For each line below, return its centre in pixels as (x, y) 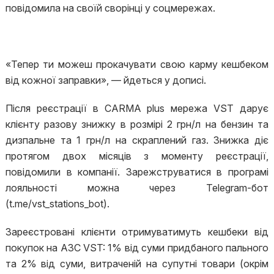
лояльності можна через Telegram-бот (137, 188)
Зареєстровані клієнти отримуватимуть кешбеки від (137, 232)
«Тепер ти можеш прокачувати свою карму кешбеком (137, 64)
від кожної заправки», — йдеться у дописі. (108, 80)
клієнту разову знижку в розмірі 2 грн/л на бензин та (137, 124)
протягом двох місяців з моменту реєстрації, (137, 156)
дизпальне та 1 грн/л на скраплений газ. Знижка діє (137, 140)
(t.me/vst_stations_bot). (58, 204)
